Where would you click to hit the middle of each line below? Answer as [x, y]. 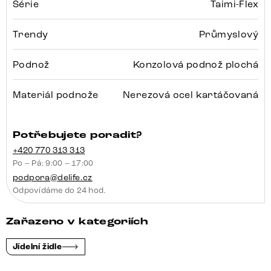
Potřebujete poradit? [77, 135]
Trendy [31, 34]
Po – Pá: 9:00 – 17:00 [53, 164]
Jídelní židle [38, 247]
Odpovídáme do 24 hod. [59, 191]
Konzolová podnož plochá [195, 65]
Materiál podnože [56, 95]
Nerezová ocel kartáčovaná [191, 95]
